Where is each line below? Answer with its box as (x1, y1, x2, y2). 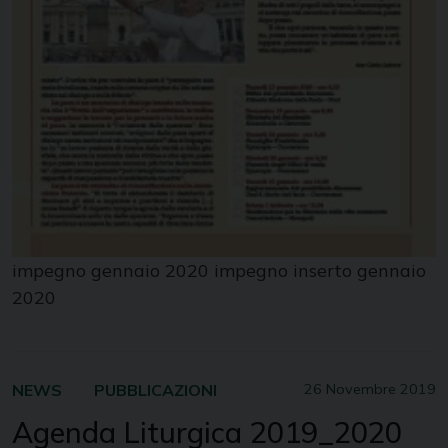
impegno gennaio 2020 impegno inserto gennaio (12, 258, 426, 282)
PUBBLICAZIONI (94, 379, 217, 400)
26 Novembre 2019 (304, 379, 436, 398)
